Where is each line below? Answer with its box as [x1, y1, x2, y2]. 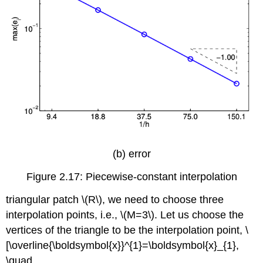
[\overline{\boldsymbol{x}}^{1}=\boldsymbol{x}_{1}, [6, 239, 240, 251]
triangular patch [6, 193, 82, 205]
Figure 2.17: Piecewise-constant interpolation [26, 170, 237, 183]
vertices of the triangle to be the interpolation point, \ [6, 224, 249, 236]
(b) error [112, 148, 151, 160]
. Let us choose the [154, 208, 244, 221]
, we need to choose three [102, 193, 224, 205]
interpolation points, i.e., [6, 208, 121, 221]
